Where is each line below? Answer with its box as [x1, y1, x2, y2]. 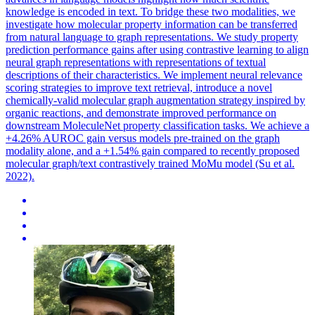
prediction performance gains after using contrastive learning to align [6, 43, 309, 56]
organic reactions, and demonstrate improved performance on [6, 106, 276, 119]
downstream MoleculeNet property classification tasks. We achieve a [6, 119, 309, 131]
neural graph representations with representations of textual [6, 56, 266, 68]
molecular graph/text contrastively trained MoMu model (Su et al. [6, 157, 295, 169]
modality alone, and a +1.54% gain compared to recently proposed [6, 144, 300, 157]
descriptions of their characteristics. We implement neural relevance [6, 68, 302, 81]
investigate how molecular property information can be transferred [6, 18, 297, 30]
